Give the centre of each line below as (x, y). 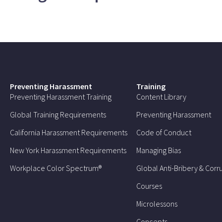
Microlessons (157, 204)
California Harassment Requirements (69, 133)
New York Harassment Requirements (68, 150)
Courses (149, 186)
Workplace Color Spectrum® (56, 168)
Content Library (162, 97)
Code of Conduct (164, 133)
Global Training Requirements (58, 115)
